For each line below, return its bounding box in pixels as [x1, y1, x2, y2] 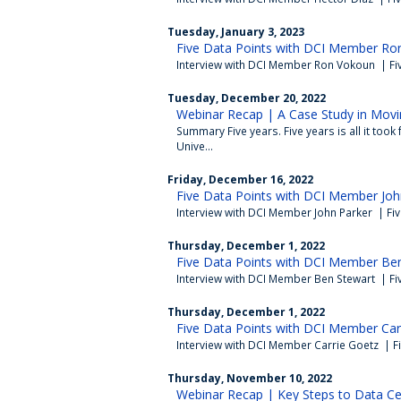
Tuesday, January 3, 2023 [167, 24, 304, 38]
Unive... [176, 139, 213, 153]
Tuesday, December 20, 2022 [167, 90, 326, 105]
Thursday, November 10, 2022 [167, 371, 332, 385]
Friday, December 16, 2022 [167, 172, 313, 186]
